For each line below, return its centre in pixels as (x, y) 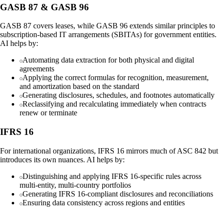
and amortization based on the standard (79, 87)
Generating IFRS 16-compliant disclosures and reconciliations (118, 194)
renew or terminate (48, 113)
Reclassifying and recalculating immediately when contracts (114, 104)
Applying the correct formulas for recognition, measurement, (116, 78)
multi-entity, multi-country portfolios (75, 185)
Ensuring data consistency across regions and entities (104, 202)
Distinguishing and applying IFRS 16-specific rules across (112, 176)
